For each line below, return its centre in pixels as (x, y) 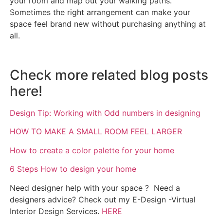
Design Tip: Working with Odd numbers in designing (105, 113)
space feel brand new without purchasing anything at (108, 24)
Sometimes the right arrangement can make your (100, 12)
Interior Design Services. (56, 211)
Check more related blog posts (109, 75)
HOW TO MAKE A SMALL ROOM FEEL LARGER (96, 132)
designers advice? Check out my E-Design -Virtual (103, 199)
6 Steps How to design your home (73, 169)
